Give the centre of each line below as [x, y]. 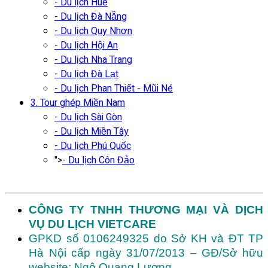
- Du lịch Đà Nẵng [91, 16]
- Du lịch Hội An [86, 45]
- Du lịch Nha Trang [93, 60]
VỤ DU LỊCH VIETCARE [92, 224]
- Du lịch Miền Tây [92, 131]
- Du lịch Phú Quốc [93, 146]
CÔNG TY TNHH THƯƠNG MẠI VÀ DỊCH [146, 209]
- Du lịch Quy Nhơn [93, 31]
